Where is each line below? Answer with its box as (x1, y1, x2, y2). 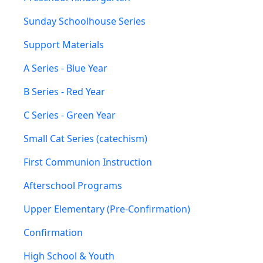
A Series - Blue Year (23, 61, 107, 75)
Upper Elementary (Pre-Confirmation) (23, 202, 190, 215)
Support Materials (23, 38, 104, 51)
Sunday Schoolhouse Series (23, 14, 146, 28)
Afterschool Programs (23, 178, 122, 192)
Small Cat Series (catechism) (23, 131, 147, 145)
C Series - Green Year (23, 108, 116, 122)
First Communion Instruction (23, 155, 152, 168)
